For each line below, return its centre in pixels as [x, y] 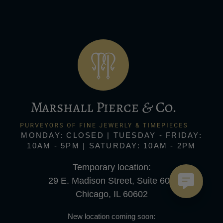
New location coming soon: [111, 216]
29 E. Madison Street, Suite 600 [111, 180]
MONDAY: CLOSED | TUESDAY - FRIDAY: [111, 135]
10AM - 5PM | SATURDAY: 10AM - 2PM [111, 145]
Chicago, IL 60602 [111, 194]
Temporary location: [111, 167]
